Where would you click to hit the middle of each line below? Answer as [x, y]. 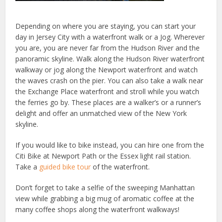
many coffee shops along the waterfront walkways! [98, 209]
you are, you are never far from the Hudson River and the [108, 48]
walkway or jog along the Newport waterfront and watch [107, 70]
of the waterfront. [120, 167]
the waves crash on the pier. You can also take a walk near [110, 81]
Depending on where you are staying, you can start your [106, 26]
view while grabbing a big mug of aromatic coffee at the [105, 198]
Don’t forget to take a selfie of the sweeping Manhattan [105, 188]
